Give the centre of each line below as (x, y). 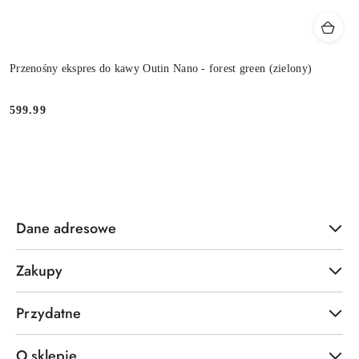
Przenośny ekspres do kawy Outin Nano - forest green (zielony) (161, 69)
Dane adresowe (66, 228)
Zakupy (39, 270)
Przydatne (48, 313)
